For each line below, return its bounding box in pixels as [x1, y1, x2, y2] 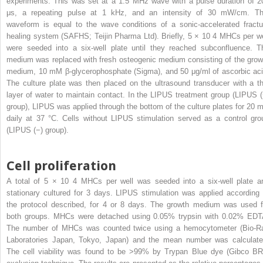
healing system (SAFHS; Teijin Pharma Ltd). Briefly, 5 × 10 [6, 31, 213, 41]
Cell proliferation [6, 158, 116, 173]
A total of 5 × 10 [6, 176, 73, 186]
